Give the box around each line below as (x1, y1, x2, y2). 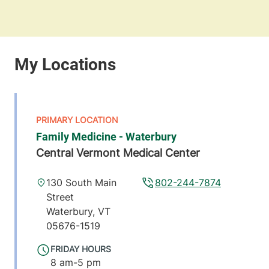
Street (46, 191, 74, 204)
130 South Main (46, 177, 116, 189)
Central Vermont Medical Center (36, 147, 200, 160)
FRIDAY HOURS (50, 244, 111, 255)
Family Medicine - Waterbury (36, 130, 177, 144)
